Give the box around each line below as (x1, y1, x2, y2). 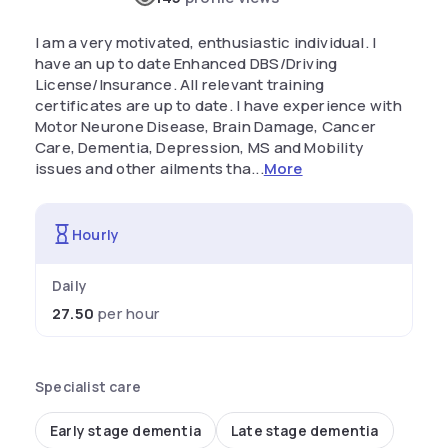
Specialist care (35, 377, 141, 396)
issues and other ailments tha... (35, 158, 264, 179)
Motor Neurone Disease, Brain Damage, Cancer (35, 116, 377, 137)
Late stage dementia (230, 421, 379, 440)
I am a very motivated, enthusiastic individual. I (35, 32, 377, 53)
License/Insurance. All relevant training (35, 74, 325, 95)
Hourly (72, 224, 120, 244)
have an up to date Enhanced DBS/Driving (35, 53, 338, 74)
